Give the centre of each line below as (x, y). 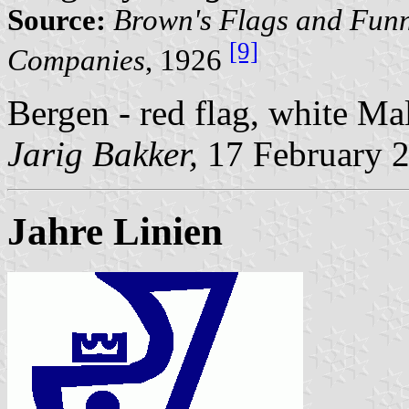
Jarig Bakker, (103, 153)
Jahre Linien (115, 231)
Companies (76, 60)
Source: (57, 21)
